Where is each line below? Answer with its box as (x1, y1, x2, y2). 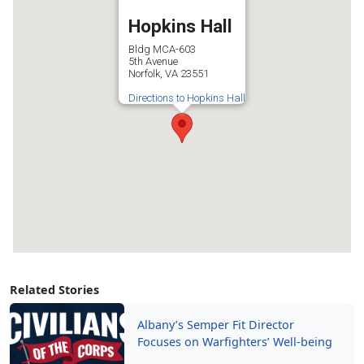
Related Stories (10, 282, 99, 297)
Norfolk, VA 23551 (128, 67, 209, 80)
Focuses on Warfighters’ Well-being (137, 334, 333, 349)
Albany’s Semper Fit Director (137, 317, 295, 332)
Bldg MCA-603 (128, 43, 196, 55)
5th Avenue (128, 55, 178, 67)
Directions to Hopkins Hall (128, 92, 245, 104)
